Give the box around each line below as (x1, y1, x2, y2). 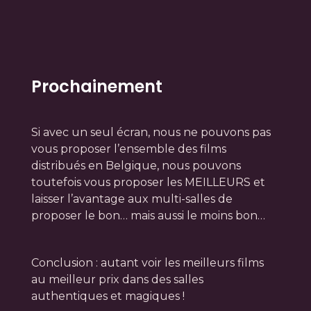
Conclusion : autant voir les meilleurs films (31, 255, 264, 269)
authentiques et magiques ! (31, 289, 185, 303)
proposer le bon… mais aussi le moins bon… (31, 208, 265, 222)
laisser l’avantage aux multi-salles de (31, 192, 233, 205)
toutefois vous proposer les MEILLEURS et (31, 175, 265, 189)
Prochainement (31, 74, 162, 98)
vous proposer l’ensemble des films (31, 142, 226, 155)
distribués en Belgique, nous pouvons (31, 158, 241, 172)
